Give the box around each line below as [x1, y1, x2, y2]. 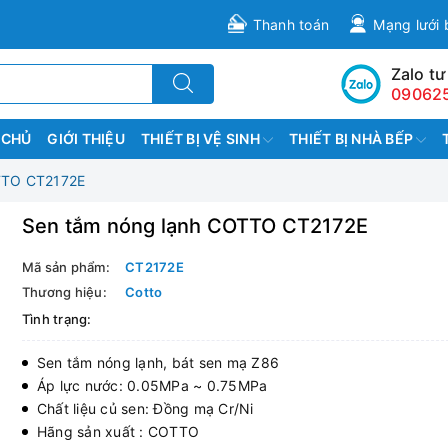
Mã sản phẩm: [21, 259, 110, 275]
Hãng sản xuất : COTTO [36, 423, 200, 440]
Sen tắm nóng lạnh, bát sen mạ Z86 [36, 354, 280, 371]
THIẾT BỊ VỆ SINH [140, 130, 263, 147]
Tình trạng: [21, 311, 92, 327]
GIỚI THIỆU [47, 130, 125, 147]
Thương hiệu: [21, 284, 107, 300]
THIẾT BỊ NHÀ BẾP [289, 130, 417, 147]
